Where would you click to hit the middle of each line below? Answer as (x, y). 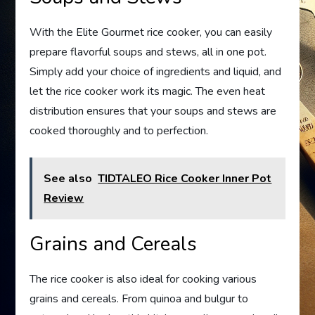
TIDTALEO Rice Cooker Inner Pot (185, 178)
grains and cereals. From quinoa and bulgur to (139, 298)
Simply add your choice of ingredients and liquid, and (156, 71)
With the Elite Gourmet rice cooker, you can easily (151, 32)
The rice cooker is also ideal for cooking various (143, 279)
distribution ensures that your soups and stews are (153, 111)
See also (68, 178)
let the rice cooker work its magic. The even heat (148, 91)
